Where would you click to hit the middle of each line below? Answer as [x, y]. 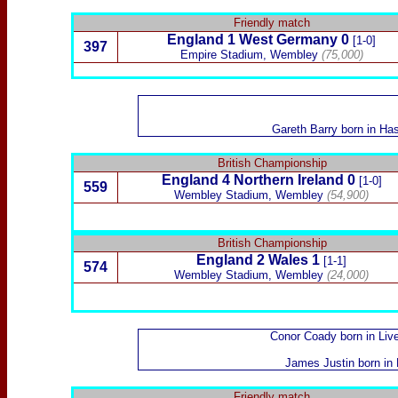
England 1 [203, 40]
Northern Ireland [288, 180]
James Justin [319, 363]
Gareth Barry [304, 129]
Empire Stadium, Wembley [249, 55]
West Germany [288, 40]
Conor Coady [305, 336]
